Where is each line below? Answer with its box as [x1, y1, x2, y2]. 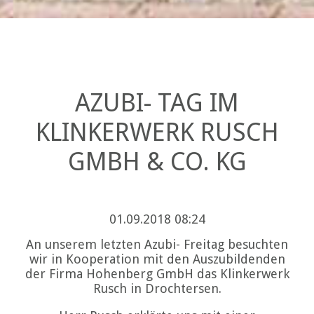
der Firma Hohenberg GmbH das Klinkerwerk [25, 266, 289, 281]
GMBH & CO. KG [67, 146, 247, 177]
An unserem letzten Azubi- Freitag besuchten [26, 236, 288, 252]
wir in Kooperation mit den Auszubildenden [29, 251, 285, 266]
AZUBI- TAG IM [75, 88, 239, 118]
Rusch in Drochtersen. [93, 280, 221, 296]
